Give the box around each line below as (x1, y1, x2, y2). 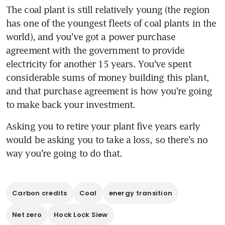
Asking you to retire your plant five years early (6, 120, 200, 132)
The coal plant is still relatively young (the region (6, 4, 210, 15)
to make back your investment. (6, 98, 138, 110)
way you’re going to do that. (6, 147, 122, 159)
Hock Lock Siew (54, 209, 108, 219)
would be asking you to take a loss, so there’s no (6, 134, 207, 145)
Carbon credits (12, 188, 67, 198)
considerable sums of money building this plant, (6, 71, 209, 83)
